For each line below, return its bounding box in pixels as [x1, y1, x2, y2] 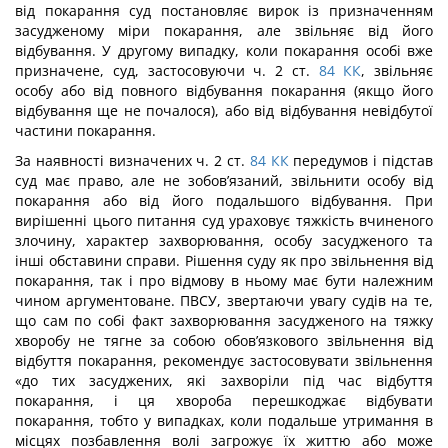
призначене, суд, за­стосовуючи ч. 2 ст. [15, 61, 310, 80]
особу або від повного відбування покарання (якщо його [15, 81, 433, 100]
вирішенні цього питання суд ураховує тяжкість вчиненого [15, 211, 433, 230]
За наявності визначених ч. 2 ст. [15, 151, 245, 170]
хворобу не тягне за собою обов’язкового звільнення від [15, 331, 433, 350]
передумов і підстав [288, 151, 434, 170]
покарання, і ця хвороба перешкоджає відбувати [15, 391, 433, 410]
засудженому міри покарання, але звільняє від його [15, 21, 433, 40]
